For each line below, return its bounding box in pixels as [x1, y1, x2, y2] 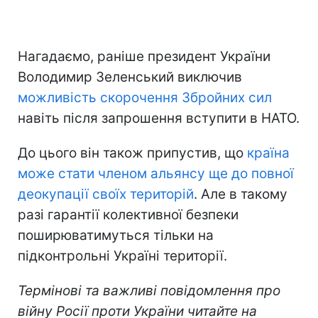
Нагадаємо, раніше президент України [18, 48, 270, 65]
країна [247, 145, 290, 162]
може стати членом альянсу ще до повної [18, 165, 294, 182]
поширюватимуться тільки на [18, 227, 214, 244]
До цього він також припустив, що [18, 145, 247, 162]
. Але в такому [194, 186, 287, 203]
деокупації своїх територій [18, 186, 194, 203]
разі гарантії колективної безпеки [18, 207, 238, 224]
